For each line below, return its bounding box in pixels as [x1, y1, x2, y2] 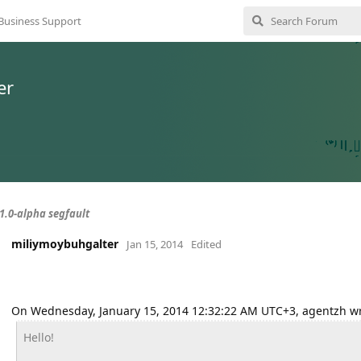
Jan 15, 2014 [127, 237, 183, 251]
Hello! [23, 330, 54, 345]
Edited [191, 237, 222, 251]
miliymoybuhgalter [11, 236, 118, 251]
